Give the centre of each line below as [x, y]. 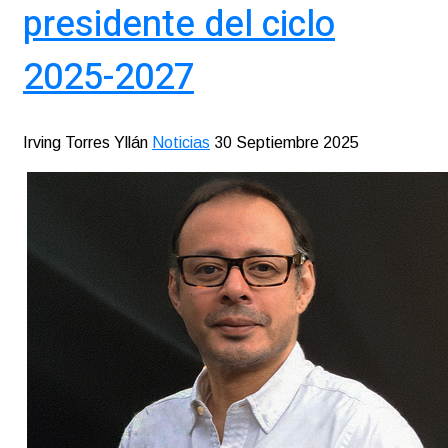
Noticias [181, 143]
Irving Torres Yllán [85, 143]
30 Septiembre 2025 [286, 143]
